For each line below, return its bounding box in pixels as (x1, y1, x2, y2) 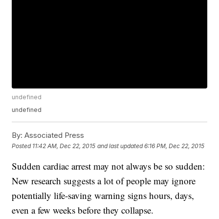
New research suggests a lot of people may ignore (12, 175, 196, 187)
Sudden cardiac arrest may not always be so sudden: (12, 160, 205, 173)
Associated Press (22, 131, 85, 140)
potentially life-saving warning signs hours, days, (12, 189, 195, 202)
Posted (12, 142, 33, 150)
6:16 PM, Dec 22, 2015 (144, 142, 205, 150)
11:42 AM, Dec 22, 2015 (32, 142, 96, 150)
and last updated (97, 142, 143, 150)
